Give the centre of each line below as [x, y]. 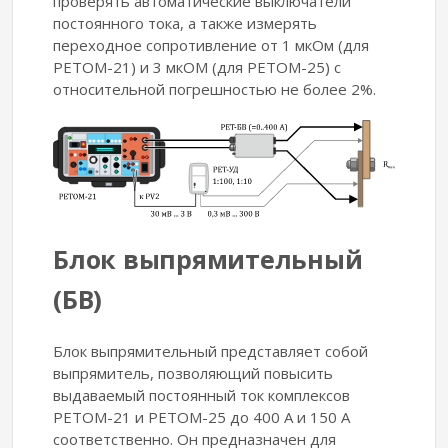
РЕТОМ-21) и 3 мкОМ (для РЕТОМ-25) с [197, 67]
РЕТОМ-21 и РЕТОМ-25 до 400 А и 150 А [201, 416]
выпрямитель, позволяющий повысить [193, 372]
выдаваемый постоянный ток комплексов [201, 394]
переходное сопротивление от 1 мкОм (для [211, 45]
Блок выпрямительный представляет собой [210, 350]
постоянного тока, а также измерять [185, 23]
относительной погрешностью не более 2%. [214, 89]
